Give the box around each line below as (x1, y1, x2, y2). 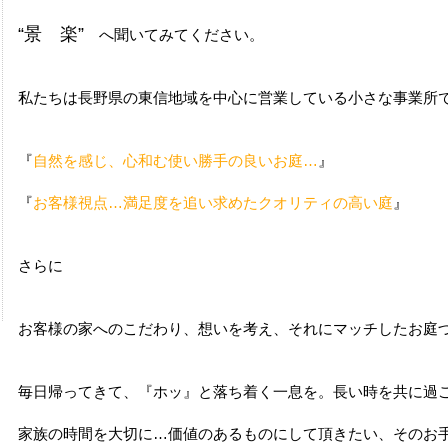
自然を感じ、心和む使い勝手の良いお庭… (33, 152, 318, 169)
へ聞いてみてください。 (84, 26, 264, 43)
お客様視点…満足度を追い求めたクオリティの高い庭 (33, 194, 393, 211)
